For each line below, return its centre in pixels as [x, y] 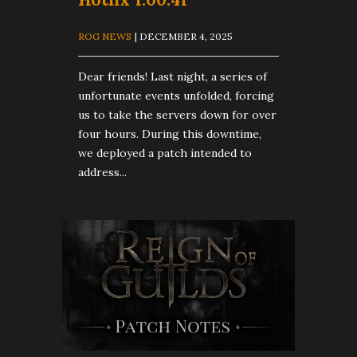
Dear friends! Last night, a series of [173, 76]
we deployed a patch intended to [165, 153]
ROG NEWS [105, 36]
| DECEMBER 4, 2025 [184, 36]
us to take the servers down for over [177, 114]
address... [102, 172]
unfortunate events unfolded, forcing [176, 95]
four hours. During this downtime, [170, 133]
